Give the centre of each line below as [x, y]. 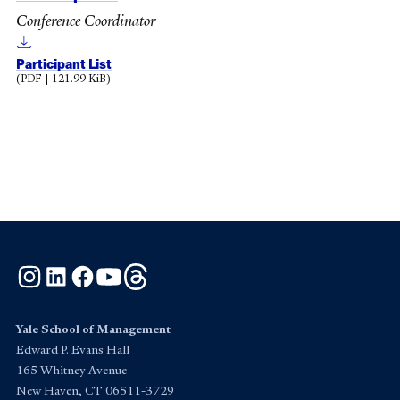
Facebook [127, 272]
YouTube [149, 272]
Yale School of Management [93, 329]
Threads [175, 272]
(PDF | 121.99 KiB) [63, 78]
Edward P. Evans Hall [73, 350]
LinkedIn [96, 272]
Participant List [64, 63]
